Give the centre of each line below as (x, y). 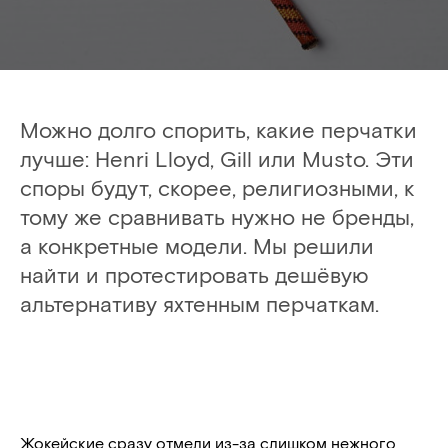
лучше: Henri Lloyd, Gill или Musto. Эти (217, 158)
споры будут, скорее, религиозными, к (217, 187)
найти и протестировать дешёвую (194, 274)
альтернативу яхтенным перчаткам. (199, 303)
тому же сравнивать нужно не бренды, (217, 216)
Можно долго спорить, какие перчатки (218, 129)
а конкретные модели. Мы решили (197, 245)
